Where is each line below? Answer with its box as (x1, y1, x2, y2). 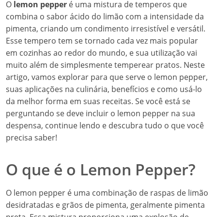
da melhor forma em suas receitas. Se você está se (6, 96, 190, 107)
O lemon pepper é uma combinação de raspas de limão (6, 187, 208, 198)
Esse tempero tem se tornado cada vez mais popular (6, 35, 198, 46)
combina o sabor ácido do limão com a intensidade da (6, 11, 204, 22)
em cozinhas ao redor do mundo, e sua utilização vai (6, 47, 197, 58)
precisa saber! (6, 132, 57, 143)
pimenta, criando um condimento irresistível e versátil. (6, 23, 205, 34)
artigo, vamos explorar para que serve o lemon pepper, (6, 72, 208, 82)
